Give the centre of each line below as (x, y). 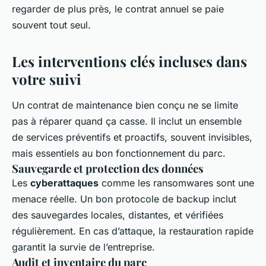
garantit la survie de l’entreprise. (83, 247)
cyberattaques (64, 183)
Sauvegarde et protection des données (108, 169)
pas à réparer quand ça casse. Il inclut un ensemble (127, 121)
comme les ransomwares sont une (176, 183)
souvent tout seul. (51, 25)
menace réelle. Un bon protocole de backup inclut (124, 199)
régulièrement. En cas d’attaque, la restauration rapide (133, 231)
